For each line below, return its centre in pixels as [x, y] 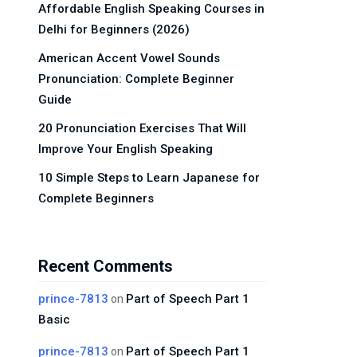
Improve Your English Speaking [126, 149]
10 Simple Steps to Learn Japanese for [149, 178]
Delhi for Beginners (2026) [114, 29]
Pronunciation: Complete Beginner [136, 79]
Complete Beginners [96, 198]
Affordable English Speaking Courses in [151, 9]
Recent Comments [106, 266]
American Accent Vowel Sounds [129, 58]
